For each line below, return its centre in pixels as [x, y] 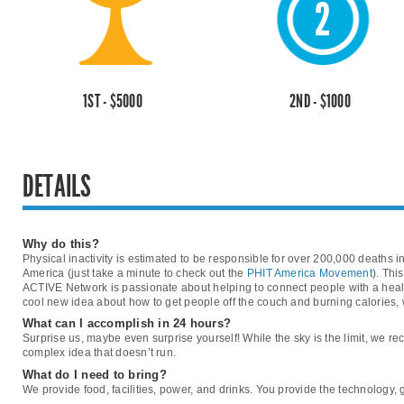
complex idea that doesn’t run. [100, 353]
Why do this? [61, 243]
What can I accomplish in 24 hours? [127, 324]
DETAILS [57, 186]
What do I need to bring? [95, 374]
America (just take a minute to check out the [135, 273]
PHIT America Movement [309, 273]
